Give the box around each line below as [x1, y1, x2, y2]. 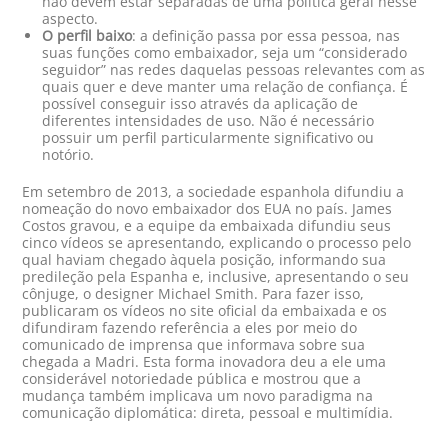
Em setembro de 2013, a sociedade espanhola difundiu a [22, 182, 405, 202]
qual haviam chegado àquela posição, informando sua [22, 250, 387, 270]
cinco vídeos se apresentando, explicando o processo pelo [22, 233, 412, 253]
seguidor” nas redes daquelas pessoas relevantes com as [42, 60, 426, 80]
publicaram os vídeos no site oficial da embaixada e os [22, 301, 388, 321]
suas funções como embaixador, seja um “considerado [42, 43, 408, 63]
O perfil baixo [42, 26, 133, 46]
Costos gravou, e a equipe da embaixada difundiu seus [22, 216, 392, 236]
